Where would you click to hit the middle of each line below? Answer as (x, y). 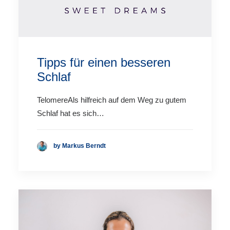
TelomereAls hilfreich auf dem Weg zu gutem (112, 100)
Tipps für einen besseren (104, 62)
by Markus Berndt (80, 146)
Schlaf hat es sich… (71, 113)
